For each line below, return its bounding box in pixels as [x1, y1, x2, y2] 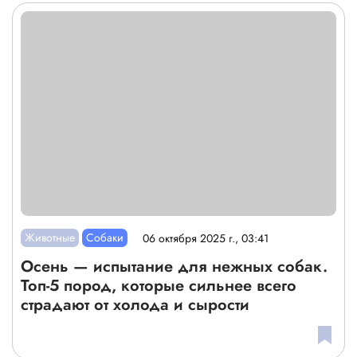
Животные [25, 229, 76, 246]
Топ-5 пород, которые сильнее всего [21, 274, 296, 298]
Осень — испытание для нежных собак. [21, 255, 328, 279]
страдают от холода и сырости [21, 293, 249, 317]
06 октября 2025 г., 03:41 [143, 229, 269, 246]
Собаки [86, 229, 124, 246]
